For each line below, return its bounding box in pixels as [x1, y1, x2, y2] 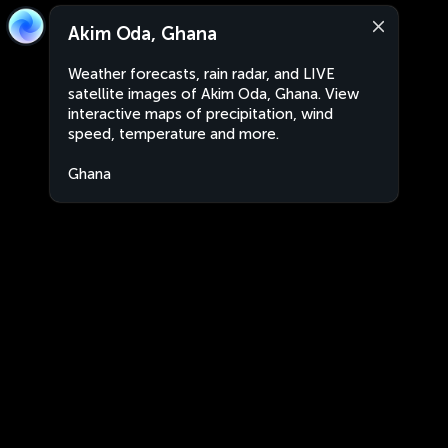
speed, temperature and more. [68, 125, 279, 143]
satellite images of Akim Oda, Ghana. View [68, 85, 359, 103]
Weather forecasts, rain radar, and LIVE [68, 65, 335, 83]
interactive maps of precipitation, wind [68, 105, 333, 123]
